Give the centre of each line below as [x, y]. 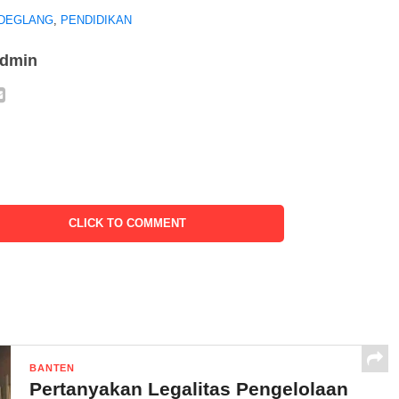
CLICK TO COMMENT [127, 223]
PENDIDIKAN [97, 20]
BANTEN [52, 368]
